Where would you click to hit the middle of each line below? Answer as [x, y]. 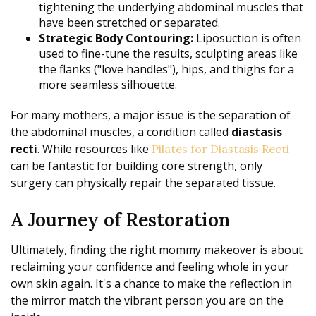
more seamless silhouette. [108, 85]
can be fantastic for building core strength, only [136, 166]
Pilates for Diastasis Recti [220, 149]
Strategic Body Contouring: [116, 38]
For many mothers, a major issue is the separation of [151, 115]
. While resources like [95, 149]
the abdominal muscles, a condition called [121, 132]
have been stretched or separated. [129, 23]
